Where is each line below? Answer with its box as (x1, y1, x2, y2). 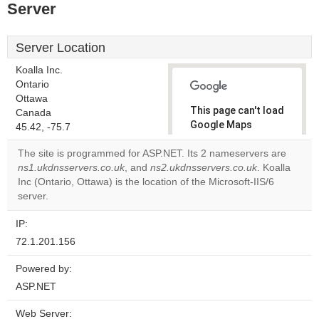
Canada (16, 108, 51, 118)
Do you (200, 164, 227, 174)
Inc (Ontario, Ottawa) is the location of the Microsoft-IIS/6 (18, 177, 274, 187)
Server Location (16, 41, 105, 55)
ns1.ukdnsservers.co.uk (18, 162, 125, 173)
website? (200, 189, 237, 199)
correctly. (190, 133, 236, 145)
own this (200, 177, 235, 187)
